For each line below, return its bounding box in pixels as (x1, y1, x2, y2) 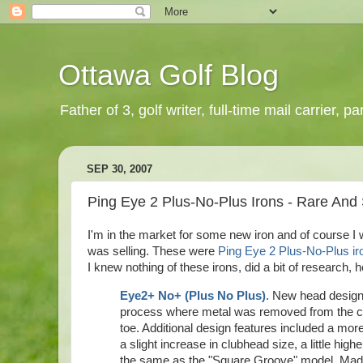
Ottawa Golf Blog (58, 58, 279, 92)
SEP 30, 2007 (87, 163, 152, 176)
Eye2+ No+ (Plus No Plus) (120, 288, 266, 302)
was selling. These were (88, 245, 218, 258)
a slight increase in (120, 337, 221, 351)
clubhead (221, 337, 269, 351)
